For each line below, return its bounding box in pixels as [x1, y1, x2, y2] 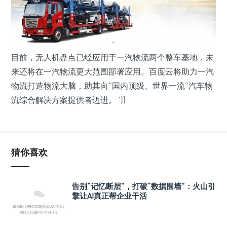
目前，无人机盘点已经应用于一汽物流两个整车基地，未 [11, 52, 214, 63]
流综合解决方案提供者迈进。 [11, 95, 119, 105]
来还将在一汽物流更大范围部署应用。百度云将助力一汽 [11, 66, 214, 77]
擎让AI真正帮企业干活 [72, 191, 147, 201]
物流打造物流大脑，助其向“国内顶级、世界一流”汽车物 [11, 81, 213, 91]
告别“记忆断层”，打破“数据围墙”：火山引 [72, 181, 215, 191]
